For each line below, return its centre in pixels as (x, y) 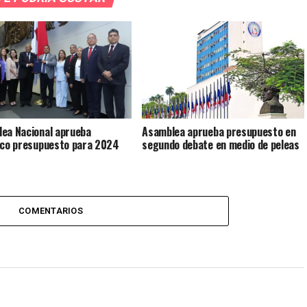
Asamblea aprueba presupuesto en (219, 131)
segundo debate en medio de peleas (221, 144)
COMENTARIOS (51, 210)
